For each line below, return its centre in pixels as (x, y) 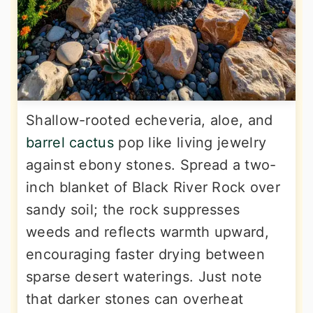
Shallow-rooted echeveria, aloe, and (150, 121)
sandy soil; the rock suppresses (133, 210)
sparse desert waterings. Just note (144, 277)
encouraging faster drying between (145, 255)
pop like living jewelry (190, 143)
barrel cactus (70, 143)
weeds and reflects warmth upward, (147, 232)
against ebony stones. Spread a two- (151, 165)
